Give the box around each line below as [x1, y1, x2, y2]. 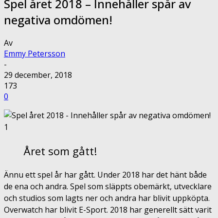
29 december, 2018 [4, 69, 72, 80]
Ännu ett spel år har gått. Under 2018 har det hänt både [4, 169, 207, 180]
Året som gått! [23, 143, 97, 158]
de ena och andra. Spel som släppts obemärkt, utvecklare [4, 181, 212, 192]
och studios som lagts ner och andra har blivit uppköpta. [4, 192, 210, 203]
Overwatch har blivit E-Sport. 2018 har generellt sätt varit [4, 204, 212, 215]
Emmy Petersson [4, 48, 65, 59]
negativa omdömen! [4, 11, 112, 28]
